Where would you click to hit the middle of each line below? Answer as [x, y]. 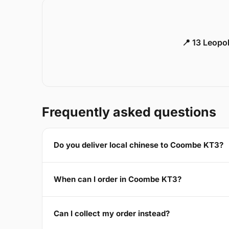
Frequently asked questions [129, 112]
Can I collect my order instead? [112, 214]
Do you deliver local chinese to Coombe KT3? [139, 145]
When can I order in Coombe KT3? [118, 179]
